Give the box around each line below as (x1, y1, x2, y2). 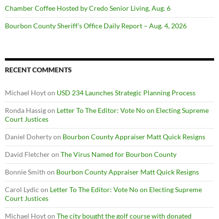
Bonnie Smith (5, 168, 45, 176)
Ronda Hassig (5, 106, 46, 114)
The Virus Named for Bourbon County (61, 150, 176, 158)
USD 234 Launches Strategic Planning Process (57, 88, 196, 97)
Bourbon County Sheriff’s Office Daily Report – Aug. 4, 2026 (5, 22, 187, 30)
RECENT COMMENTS (5, 66, 72, 74)
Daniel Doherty (5, 132, 52, 141)
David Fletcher (5, 150, 50, 158)
